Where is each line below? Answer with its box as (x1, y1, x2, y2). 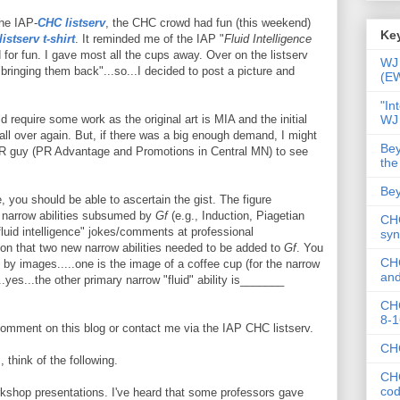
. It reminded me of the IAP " (75, 32, 224, 46)
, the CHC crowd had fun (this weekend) (105, 16, 311, 29)
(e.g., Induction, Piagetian (168, 209, 304, 222)
